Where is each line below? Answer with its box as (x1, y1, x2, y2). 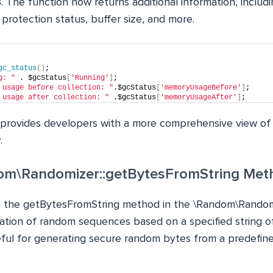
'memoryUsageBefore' (160, 83, 241, 92)
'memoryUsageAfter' (160, 93, 237, 102)
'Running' (71, 74, 109, 82)
